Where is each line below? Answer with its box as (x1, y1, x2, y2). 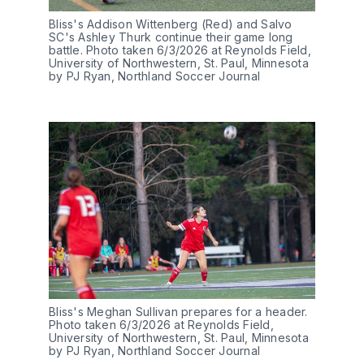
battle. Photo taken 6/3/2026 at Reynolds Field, (49, 42, 311, 57)
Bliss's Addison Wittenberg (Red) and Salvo (49, 16, 292, 31)
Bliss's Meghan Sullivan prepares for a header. (49, 305, 308, 319)
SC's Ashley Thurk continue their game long (49, 29, 293, 44)
